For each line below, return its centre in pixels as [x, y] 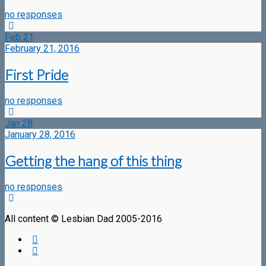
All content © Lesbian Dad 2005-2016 [83, 219]
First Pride [37, 75]
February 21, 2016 [42, 49]
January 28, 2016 [40, 135]
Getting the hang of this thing [93, 161]
